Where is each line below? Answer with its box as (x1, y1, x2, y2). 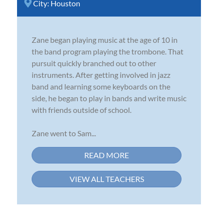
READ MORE (84, 150, 129, 160)
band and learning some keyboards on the (32, 81, 170, 91)
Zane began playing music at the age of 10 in (32, 35, 178, 44)
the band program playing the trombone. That (32, 46, 183, 56)
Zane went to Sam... (32, 128, 96, 138)
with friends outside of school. (32, 105, 131, 114)
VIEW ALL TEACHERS (69, 174, 144, 183)
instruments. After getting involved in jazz (32, 70, 170, 79)
